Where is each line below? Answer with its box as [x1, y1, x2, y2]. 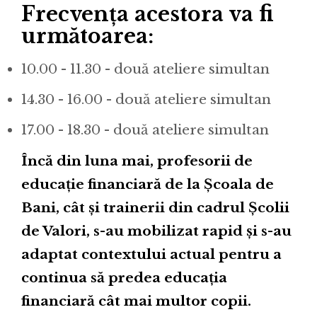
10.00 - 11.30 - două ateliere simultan [21, 61, 270, 78]
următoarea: [21, 23, 154, 49]
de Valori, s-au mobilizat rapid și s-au [21, 222, 292, 239]
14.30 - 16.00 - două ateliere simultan [21, 91, 271, 108]
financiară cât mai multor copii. [21, 292, 251, 309]
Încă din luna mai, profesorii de [21, 152, 253, 169]
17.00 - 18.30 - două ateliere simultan [21, 122, 269, 139]
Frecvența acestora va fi [21, 1, 274, 27]
